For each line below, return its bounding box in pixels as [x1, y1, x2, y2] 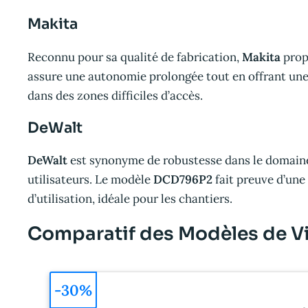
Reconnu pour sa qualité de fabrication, [27, 49, 242, 65]
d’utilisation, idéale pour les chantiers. [27, 191, 232, 207]
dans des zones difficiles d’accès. [27, 87, 203, 103]
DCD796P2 [153, 172, 212, 188]
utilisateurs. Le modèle [27, 172, 153, 188]
